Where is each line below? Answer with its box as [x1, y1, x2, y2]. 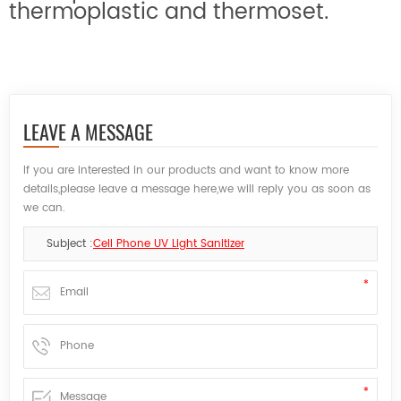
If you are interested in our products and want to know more [23, 161, 349, 179]
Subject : [47, 235, 93, 252]
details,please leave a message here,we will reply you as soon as [23, 180, 371, 198]
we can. [23, 199, 65, 217]
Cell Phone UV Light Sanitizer [93, 235, 244, 252]
